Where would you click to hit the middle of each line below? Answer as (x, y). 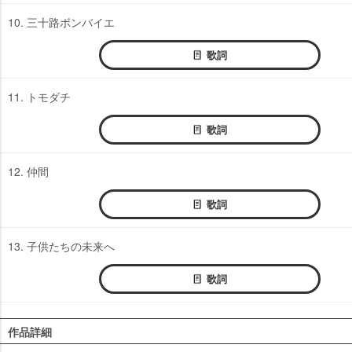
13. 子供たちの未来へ (61, 246)
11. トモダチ (39, 97)
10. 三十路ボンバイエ (61, 22)
